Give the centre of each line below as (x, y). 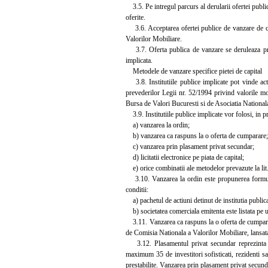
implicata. (139, 60)
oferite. (135, 17)
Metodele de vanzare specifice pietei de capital (194, 71)
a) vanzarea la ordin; (158, 125)
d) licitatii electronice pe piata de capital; (185, 157)
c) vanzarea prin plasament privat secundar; (190, 146)
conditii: (137, 189)
